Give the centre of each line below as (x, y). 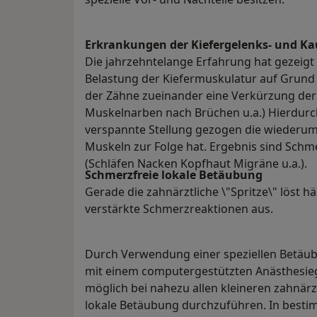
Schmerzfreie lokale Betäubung (174, 175)
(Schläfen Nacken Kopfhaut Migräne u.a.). (196, 164)
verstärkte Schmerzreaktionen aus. (179, 209)
